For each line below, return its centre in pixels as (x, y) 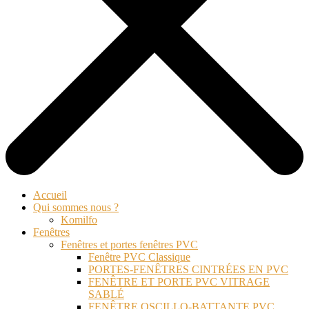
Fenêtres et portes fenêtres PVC (129, 244)
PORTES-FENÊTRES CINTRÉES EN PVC (188, 269)
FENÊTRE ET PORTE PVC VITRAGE (179, 281)
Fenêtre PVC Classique (139, 257)
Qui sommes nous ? (76, 207)
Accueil (50, 195)
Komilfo (79, 219)
